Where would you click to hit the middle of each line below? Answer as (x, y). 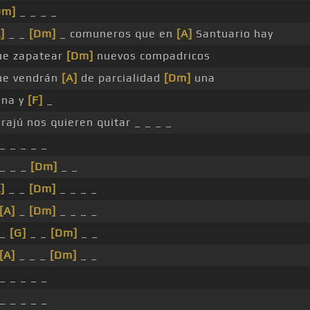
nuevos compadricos (152, 56)
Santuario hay (232, 34)
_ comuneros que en (116, 34)
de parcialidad (120, 78)
